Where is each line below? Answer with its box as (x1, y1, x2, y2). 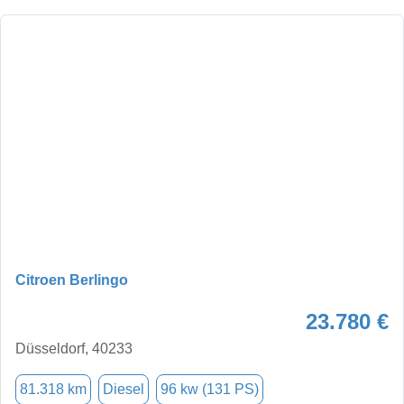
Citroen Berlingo (15, 271, 128, 288)
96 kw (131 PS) (161, 381, 259, 397)
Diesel (103, 381, 144, 397)
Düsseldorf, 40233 (15, 340, 133, 356)
